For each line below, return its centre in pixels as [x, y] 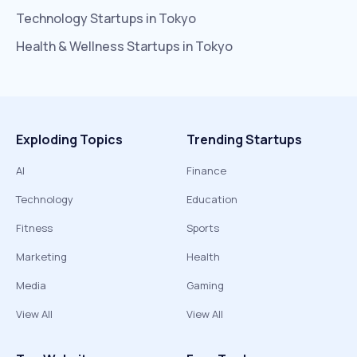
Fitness [34, 228]
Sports [203, 228]
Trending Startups [244, 139]
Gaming [205, 285]
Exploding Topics [69, 139]
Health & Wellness [70, 46]
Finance [206, 171]
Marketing [41, 257]
